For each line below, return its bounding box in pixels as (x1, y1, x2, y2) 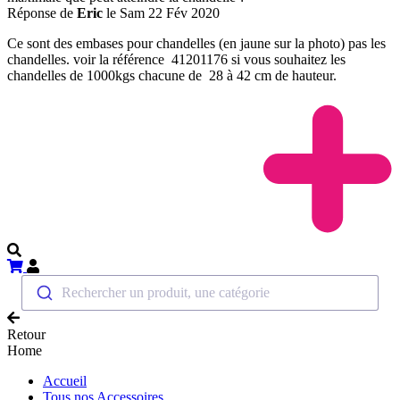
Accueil (43, 373, 87, 389)
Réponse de (7, 4, 77, 21)
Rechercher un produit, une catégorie (62, 285, 271, 301)
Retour (7, 327, 46, 343)
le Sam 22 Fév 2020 (106, 4, 220, 21)
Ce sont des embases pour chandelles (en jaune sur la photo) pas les (7, 35, 386, 51)
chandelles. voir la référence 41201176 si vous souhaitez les (7, 51, 346, 67)
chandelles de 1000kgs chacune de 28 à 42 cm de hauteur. (7, 67, 337, 83)
